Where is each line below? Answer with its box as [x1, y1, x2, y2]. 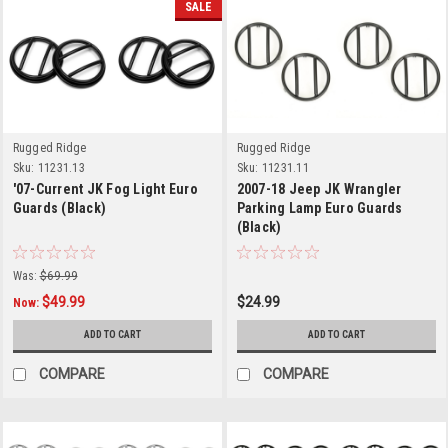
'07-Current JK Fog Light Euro [12, 180, 198, 197]
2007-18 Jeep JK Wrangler [236, 180, 402, 197]
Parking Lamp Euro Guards [236, 199, 403, 216]
